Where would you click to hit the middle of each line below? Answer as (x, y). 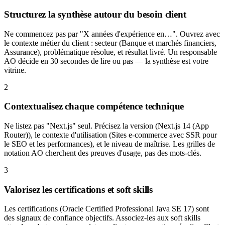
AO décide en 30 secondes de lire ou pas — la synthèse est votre (106, 61)
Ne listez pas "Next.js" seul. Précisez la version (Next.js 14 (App (106, 126)
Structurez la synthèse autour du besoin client (95, 14)
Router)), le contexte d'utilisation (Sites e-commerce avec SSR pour (110, 135)
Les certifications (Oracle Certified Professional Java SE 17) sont (106, 209)
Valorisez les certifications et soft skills (78, 189)
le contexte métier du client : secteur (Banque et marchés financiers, (110, 43)
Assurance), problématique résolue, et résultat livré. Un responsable (110, 52)
